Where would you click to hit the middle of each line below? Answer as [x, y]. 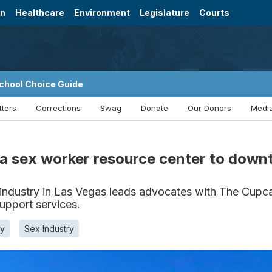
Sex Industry [49, 229]
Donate [155, 108]
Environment [102, 13]
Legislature [165, 13]
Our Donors [209, 108]
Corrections [58, 108]
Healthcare [40, 13]
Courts [215, 13]
